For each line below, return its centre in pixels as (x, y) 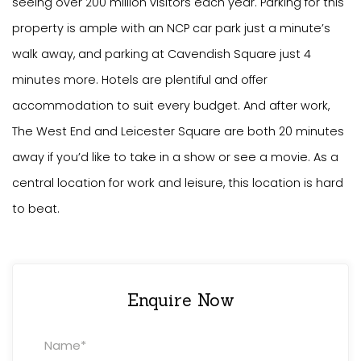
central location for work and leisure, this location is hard (178, 183)
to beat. (36, 209)
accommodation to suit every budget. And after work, (171, 106)
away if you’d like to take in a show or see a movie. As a (175, 158)
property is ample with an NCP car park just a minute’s (171, 29)
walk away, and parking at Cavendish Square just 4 (162, 54)
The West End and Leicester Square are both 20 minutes (178, 132)
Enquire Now (180, 300)
